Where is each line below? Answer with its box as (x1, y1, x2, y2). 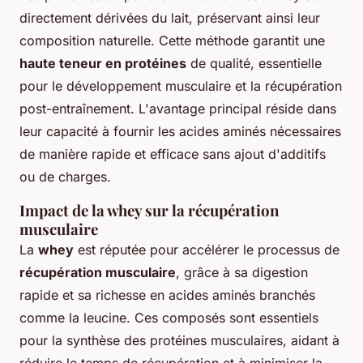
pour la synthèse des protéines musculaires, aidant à (19, 331, 340, 348)
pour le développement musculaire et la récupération (19, 77, 342, 94)
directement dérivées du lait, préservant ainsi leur (19, 9, 320, 26)
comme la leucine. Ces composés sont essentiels (19, 309, 318, 326)
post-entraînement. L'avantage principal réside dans (19, 100, 336, 117)
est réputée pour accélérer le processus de (74, 241, 340, 258)
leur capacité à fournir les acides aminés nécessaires (19, 122, 341, 139)
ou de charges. (19, 168, 111, 185)
